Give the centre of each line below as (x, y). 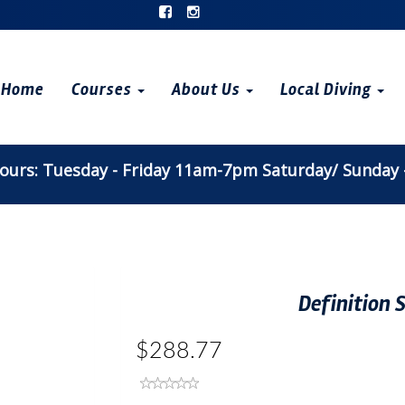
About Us (208, 90)
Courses (104, 90)
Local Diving (328, 90)
